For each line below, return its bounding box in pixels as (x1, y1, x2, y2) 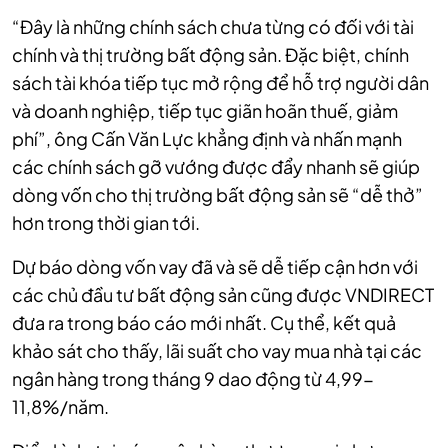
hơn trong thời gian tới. (12, 211, 200, 235)
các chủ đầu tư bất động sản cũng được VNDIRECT (12, 283, 434, 307)
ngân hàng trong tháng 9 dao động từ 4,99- (12, 367, 374, 391)
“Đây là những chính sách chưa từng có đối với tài (12, 15, 414, 39)
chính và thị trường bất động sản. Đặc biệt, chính (12, 43, 409, 67)
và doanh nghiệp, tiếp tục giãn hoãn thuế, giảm (12, 99, 398, 123)
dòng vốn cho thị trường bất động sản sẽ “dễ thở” (12, 183, 423, 207)
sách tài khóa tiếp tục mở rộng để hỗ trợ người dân (12, 71, 429, 95)
